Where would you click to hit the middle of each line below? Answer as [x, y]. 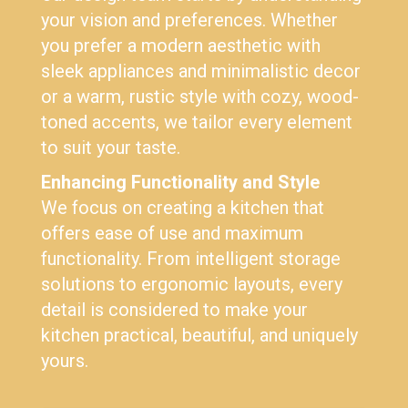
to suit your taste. [111, 148]
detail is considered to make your [174, 310]
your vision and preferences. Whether [189, 20]
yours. [65, 361]
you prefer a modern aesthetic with [181, 46]
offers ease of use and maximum [172, 233]
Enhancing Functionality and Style [180, 182]
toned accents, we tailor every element [197, 122]
